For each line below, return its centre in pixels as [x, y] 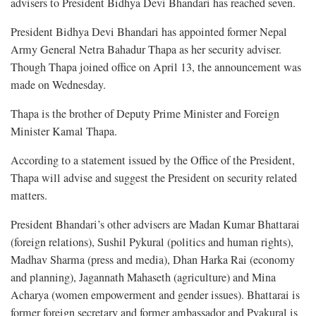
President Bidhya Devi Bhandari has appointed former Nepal [149, 31]
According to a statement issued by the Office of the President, [153, 160]
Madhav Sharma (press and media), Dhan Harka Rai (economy [153, 259]
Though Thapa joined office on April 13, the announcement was [156, 67]
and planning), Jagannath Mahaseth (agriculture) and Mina [143, 277]
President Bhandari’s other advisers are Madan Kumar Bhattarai [155, 224]
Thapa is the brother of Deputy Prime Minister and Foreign [145, 113]
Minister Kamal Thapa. [66, 131]
